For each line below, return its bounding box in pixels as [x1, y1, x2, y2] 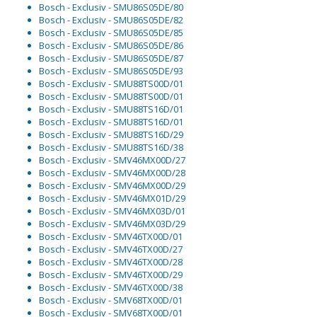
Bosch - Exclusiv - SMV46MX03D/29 [39, 217, 185, 231]
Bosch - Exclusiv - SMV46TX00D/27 [39, 243, 183, 256]
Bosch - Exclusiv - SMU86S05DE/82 [39, 13, 183, 27]
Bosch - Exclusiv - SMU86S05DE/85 [39, 26, 183, 40]
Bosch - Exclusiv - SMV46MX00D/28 [39, 166, 185, 180]
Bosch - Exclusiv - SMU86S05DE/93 [39, 64, 183, 78]
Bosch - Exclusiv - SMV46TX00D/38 [39, 281, 183, 294]
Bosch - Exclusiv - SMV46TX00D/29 [39, 268, 183, 282]
